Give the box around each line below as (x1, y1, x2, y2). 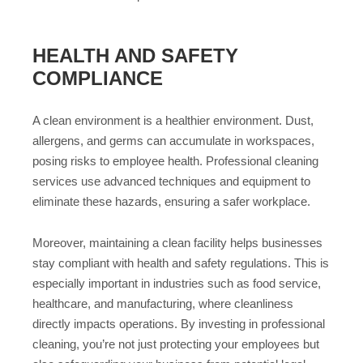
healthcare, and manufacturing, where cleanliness (32, 296, 293, 310)
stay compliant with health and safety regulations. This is (32, 255, 329, 270)
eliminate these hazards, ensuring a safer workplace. (32, 194, 310, 209)
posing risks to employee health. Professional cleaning (32, 154, 318, 169)
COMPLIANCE (32, 67, 163, 90)
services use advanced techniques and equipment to (32, 174, 310, 189)
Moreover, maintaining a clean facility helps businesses (32, 235, 322, 250)
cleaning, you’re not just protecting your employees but (32, 336, 319, 351)
